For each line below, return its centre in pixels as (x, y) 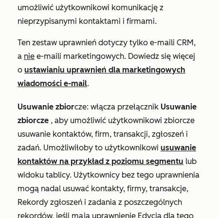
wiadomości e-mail (52, 84)
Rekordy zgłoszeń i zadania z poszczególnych (100, 202)
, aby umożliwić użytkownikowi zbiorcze (123, 121)
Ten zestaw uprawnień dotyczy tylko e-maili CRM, (107, 43)
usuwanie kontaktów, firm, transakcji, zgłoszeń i (103, 134)
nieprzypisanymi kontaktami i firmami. (87, 21)
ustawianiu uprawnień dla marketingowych (105, 70)
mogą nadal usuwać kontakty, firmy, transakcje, (103, 189)
